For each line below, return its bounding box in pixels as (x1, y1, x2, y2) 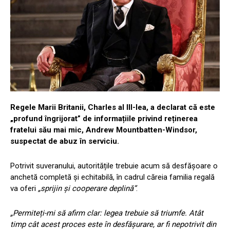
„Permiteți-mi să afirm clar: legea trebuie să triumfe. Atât (10, 208, 203, 218)
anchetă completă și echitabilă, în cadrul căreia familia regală (10, 172, 215, 182)
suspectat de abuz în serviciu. (10, 137, 119, 146)
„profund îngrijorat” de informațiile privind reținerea (10, 114, 198, 124)
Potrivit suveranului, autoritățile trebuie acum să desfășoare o (10, 161, 218, 171)
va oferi (10, 184, 38, 194)
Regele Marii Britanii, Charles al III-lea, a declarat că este (10, 103, 215, 112)
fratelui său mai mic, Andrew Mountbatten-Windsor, (10, 125, 197, 135)
